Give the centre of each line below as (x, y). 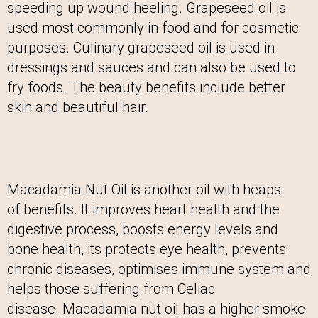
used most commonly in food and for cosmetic (153, 28)
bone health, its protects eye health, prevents (147, 250)
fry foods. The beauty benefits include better (146, 88)
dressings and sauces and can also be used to (152, 68)
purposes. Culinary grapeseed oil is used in (141, 48)
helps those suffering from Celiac (111, 289)
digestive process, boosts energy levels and (143, 230)
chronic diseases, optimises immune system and (159, 269)
